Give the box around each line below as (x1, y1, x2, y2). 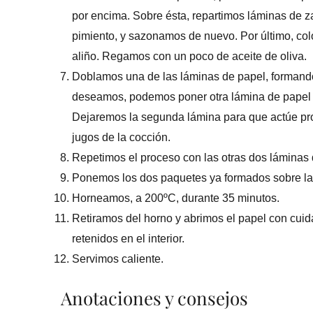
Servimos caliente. (72, 253, 163, 265)
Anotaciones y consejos (61, 286, 248, 311)
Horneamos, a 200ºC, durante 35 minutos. (72, 192, 279, 205)
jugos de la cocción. (72, 131, 170, 144)
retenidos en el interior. (72, 233, 184, 245)
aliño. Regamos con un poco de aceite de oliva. (72, 50, 307, 63)
